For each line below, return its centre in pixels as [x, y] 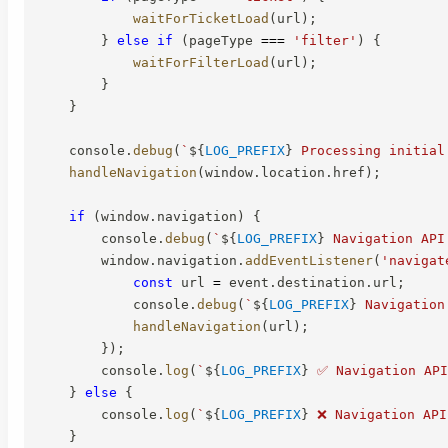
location [293, 172]
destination [321, 282]
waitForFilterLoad [201, 62]
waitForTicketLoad [201, 18]
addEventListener [309, 260]
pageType [225, 40]
